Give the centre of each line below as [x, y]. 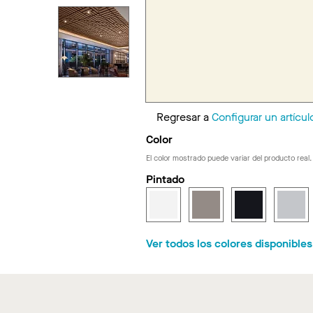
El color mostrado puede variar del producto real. [228, 158]
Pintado [165, 179]
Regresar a [184, 117]
